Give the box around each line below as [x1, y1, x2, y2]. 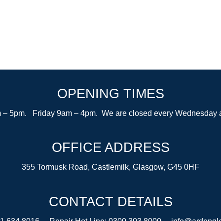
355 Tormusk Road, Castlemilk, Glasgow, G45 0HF [22, 163, 199, 172]
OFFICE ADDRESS [51, 140, 170, 155]
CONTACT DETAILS [48, 193, 173, 209]
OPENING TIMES [57, 85, 164, 101]
